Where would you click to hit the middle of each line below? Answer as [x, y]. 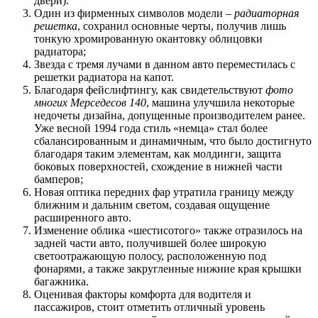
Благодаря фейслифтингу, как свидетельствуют [150, 90]
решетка [56, 26]
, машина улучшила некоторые [220, 103]
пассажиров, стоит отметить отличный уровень [149, 307]
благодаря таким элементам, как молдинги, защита [158, 154]
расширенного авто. [83, 218]
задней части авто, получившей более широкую [150, 243]
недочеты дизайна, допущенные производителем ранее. [170, 116]
